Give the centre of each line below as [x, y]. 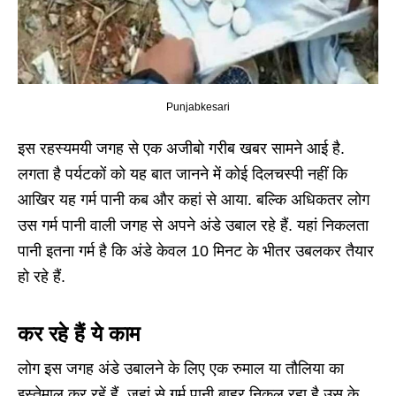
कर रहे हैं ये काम [79, 334]
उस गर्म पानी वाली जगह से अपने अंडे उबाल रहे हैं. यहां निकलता [193, 226]
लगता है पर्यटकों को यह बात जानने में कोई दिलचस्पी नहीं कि [183, 175]
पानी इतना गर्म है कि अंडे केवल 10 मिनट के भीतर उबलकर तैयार [196, 251]
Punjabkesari [198, 107]
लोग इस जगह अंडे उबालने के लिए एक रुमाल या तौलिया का [181, 369]
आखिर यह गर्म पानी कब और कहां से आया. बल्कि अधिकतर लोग [194, 200]
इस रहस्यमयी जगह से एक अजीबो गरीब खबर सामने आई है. [181, 149]
